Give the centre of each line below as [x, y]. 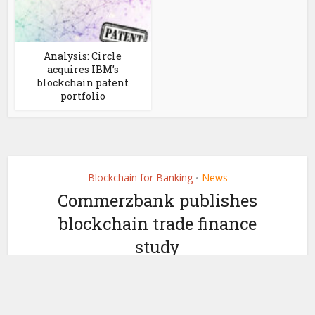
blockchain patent [83, 83]
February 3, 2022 [115, 271]
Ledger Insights [203, 271]
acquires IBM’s [83, 70]
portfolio [83, 96]
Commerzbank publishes [157, 201]
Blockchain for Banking [140, 178]
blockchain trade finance [157, 224]
